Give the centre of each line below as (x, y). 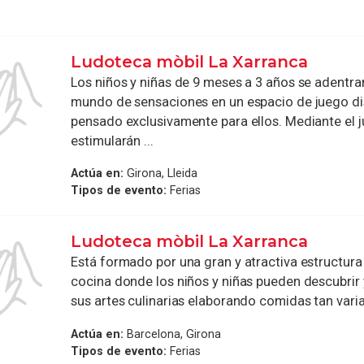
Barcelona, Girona (173, 334)
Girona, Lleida (161, 173)
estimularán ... (112, 141)
